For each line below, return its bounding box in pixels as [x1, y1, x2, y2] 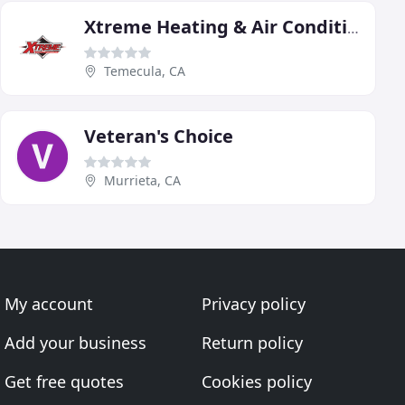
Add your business [5, 332, 147, 354]
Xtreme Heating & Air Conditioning [347, 18, 359, 39]
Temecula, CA [104, 62, 185, 80]
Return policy [201, 332, 303, 354]
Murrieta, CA [104, 172, 181, 190]
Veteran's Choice [84, 124, 233, 149]
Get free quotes [5, 371, 125, 393]
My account [5, 293, 94, 316]
